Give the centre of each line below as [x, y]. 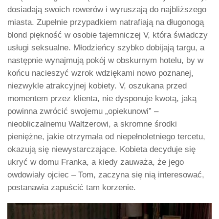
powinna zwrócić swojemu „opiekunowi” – [83, 111]
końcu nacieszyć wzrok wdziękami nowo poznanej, [100, 73]
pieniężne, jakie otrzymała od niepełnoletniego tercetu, [106, 136]
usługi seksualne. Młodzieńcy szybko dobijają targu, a [106, 47]
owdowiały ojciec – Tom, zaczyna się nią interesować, [106, 175]
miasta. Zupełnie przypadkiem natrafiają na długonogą [106, 22]
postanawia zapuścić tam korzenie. [72, 187]
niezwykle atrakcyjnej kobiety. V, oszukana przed [97, 86]
